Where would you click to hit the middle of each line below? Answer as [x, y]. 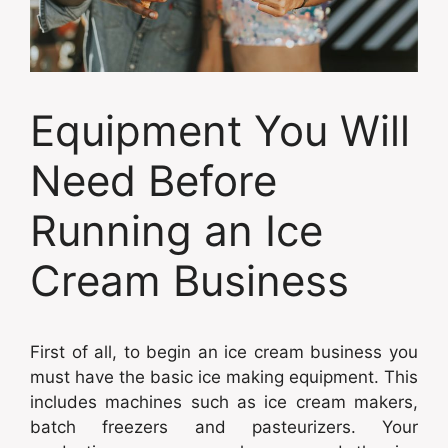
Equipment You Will [220, 130]
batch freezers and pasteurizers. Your [224, 426]
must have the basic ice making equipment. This [224, 376]
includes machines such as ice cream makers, [224, 401]
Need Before [153, 180]
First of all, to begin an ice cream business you [224, 351]
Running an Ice [176, 230]
